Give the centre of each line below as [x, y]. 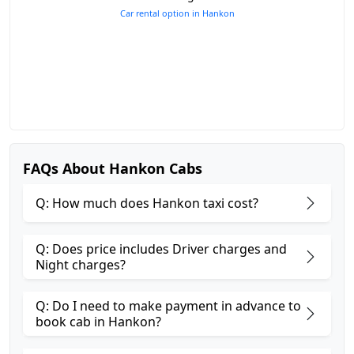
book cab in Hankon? [98, 322]
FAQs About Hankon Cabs [113, 168]
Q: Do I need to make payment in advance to [168, 306]
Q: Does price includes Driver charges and [161, 249]
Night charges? [81, 265]
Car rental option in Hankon [177, 13]
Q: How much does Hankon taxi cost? [147, 203]
